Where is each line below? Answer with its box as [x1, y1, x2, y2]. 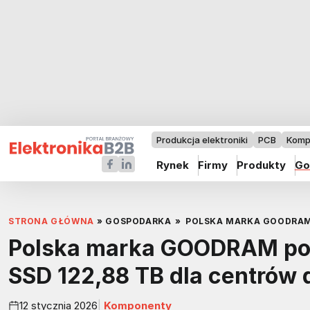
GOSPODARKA [105, 216, 172, 226]
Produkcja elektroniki [156, 134, 248, 145]
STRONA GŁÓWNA [8, 216, 94, 226]
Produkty [236, 158, 286, 172]
